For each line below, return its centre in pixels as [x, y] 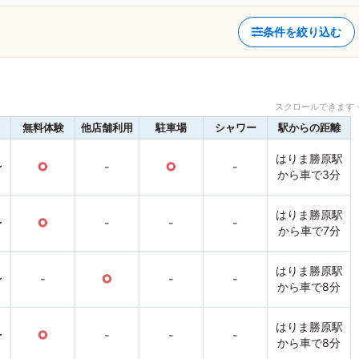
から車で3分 [309, 175]
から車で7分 [309, 231]
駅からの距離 [309, 128]
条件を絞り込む [302, 31]
